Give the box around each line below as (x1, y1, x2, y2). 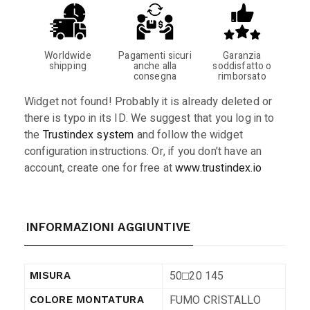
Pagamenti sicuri (118, 48, 192, 63)
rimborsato (218, 69, 266, 84)
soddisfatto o (212, 59, 272, 73)
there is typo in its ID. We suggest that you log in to (24, 110, 275, 127)
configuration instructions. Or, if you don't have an (24, 143, 262, 160)
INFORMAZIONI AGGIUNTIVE (26, 220, 191, 234)
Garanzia (223, 48, 262, 63)
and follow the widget (134, 127, 243, 143)
